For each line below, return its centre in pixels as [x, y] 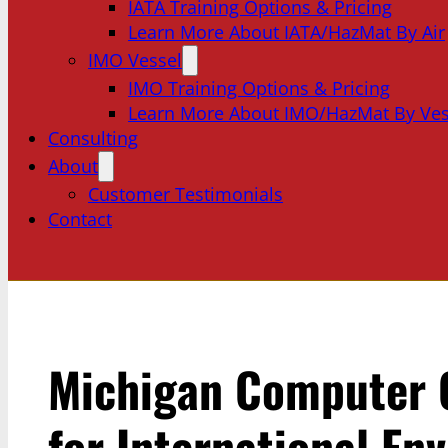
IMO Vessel [135, 60]
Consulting [93, 138]
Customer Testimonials [185, 194]
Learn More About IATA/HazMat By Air [286, 32]
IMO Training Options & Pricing [259, 88]
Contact [80, 219]
